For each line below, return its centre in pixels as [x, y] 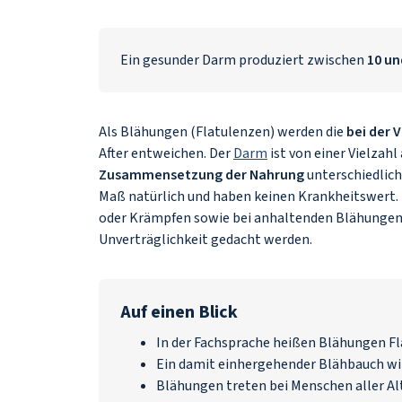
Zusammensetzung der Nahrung [201, 175]
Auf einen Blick [179, 312]
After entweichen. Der [166, 153]
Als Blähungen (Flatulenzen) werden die [223, 132]
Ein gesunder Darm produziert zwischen [244, 60]
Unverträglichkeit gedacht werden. [205, 240]
